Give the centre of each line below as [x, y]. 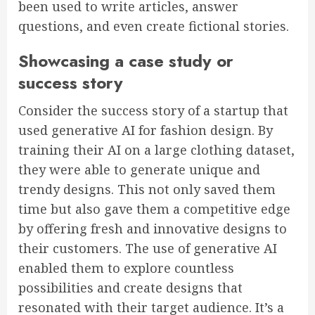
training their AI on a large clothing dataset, [156, 150]
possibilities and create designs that [130, 288]
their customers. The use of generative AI [148, 249]
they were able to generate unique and [139, 170]
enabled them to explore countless [126, 268]
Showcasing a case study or [126, 61]
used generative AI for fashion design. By [146, 130]
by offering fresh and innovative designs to [153, 229]
